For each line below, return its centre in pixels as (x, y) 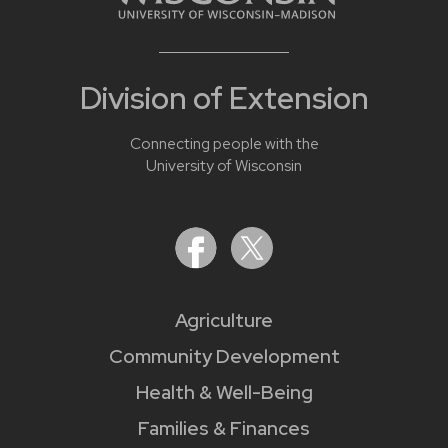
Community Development (224, 356)
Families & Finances (224, 428)
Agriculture (224, 320)
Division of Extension (224, 97)
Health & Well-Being (224, 392)
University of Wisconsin (224, 165)
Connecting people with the (224, 143)
